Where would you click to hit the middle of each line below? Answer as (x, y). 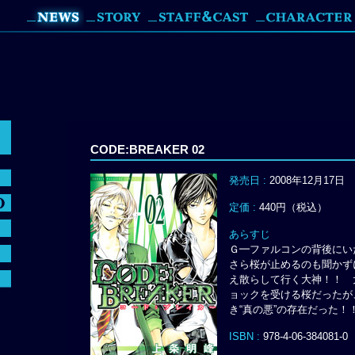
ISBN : (244, 336)
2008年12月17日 (307, 180)
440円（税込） (293, 207)
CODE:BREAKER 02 (147, 150)
